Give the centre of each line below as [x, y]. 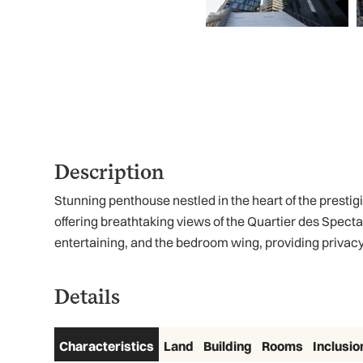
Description [110, 171]
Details [88, 296]
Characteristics [107, 346]
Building [228, 346]
